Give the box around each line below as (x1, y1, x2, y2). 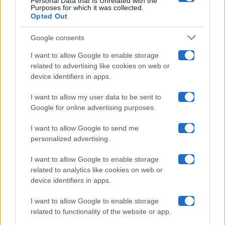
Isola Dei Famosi (13, 16, 75, 27)
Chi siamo (13, 128, 51, 139)
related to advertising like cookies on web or (31, 62, 170, 70)
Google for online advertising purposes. (31, 103, 156, 111)
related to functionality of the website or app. (31, 207, 171, 215)
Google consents (31, 33, 84, 42)
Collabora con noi (13, 152, 80, 164)
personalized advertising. (31, 135, 110, 143)
